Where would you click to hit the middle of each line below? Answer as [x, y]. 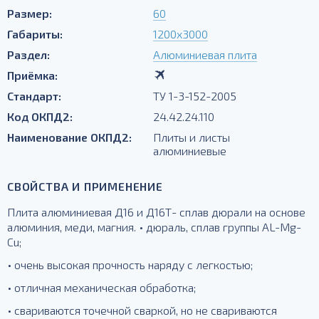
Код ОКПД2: [40, 116]
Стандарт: [34, 96]
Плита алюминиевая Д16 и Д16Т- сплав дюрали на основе [156, 212]
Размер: [30, 13]
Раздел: [28, 54]
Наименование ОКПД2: [69, 137]
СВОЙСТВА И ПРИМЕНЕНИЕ [85, 186]
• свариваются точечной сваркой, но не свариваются [142, 310]
